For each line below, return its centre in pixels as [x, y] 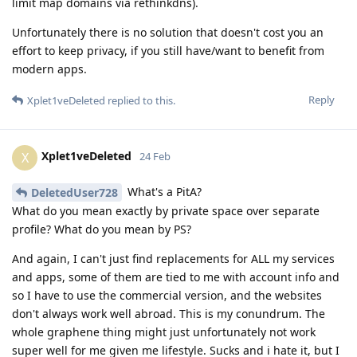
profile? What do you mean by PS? [102, 229]
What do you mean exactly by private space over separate [166, 211]
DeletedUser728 [75, 193]
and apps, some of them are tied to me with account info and [176, 277]
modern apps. [49, 69]
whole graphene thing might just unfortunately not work [164, 332]
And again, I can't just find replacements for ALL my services [173, 259]
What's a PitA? [163, 191]
